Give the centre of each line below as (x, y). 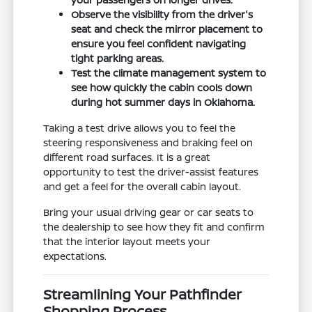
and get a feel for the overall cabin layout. (142, 187)
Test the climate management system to (169, 73)
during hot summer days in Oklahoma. (163, 102)
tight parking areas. (118, 58)
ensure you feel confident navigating (159, 44)
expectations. (75, 256)
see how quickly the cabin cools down (162, 88)
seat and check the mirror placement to (167, 29)
